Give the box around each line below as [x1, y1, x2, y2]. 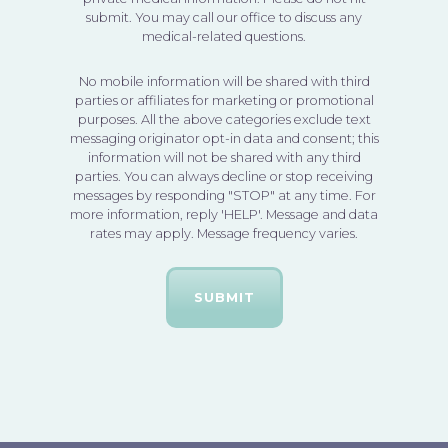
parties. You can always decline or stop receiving [75, 168, 373, 184]
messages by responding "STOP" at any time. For [72, 187, 376, 203]
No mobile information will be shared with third [78, 73, 370, 89]
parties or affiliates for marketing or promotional [74, 92, 374, 108]
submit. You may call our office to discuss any [86, 9, 362, 25]
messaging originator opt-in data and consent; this [69, 130, 379, 146]
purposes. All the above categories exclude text [77, 111, 371, 127]
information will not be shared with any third [87, 149, 361, 165]
